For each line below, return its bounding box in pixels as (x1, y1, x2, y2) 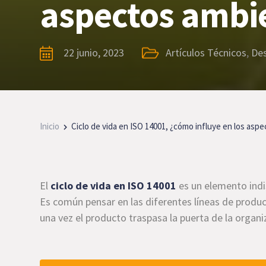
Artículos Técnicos (166, 46, 247, 59)
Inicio (40, 121, 60, 132)
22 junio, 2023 (64, 46, 125, 59)
